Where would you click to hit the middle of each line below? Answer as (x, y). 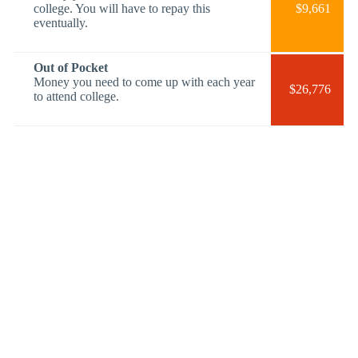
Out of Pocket (71, 67)
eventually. (61, 22)
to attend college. (76, 96)
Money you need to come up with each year (144, 82)
